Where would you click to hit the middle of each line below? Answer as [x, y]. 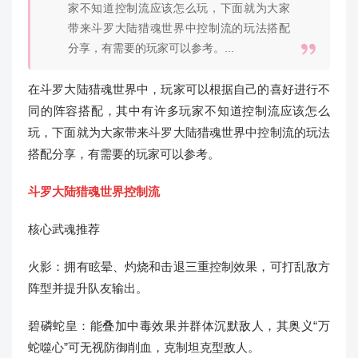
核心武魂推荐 [64, 229]
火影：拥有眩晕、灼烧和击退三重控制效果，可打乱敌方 [179, 267]
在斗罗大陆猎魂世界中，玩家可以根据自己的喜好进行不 [179, 89]
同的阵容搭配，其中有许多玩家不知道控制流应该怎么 [179, 111]
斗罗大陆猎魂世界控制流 [94, 191]
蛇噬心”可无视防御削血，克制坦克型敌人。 [144, 347]
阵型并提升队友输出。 [88, 288]
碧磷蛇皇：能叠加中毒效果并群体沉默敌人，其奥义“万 [179, 326]
